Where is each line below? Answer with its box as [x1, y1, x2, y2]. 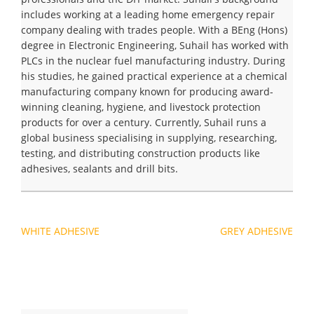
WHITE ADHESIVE [21, 224, 100, 238]
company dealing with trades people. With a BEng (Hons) [21, 23, 287, 37]
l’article [10, 254, 53, 270]
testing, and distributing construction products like [21, 146, 260, 161]
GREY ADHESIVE [220, 224, 293, 238]
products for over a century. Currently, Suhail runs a [21, 116, 266, 130]
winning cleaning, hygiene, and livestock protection [21, 100, 261, 114]
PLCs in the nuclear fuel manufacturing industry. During [21, 54, 285, 68]
